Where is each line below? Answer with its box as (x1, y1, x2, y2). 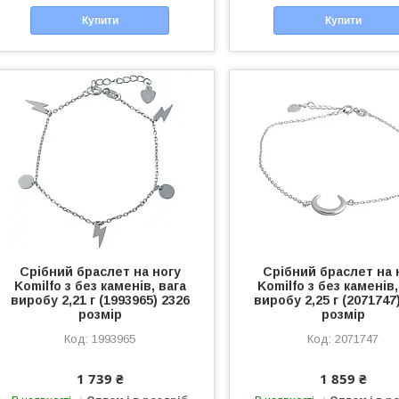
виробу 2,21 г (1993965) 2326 (10, 293, 190, 308)
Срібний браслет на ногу (19, 265, 181, 280)
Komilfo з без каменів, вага (13, 279, 186, 294)
